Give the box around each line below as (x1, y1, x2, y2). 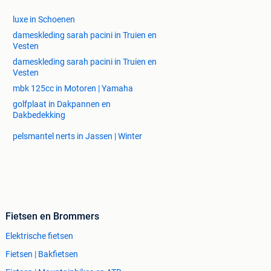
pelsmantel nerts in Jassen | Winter (13, 131, 142, 141)
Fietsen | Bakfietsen (5, 249, 78, 259)
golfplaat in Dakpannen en (13, 99, 111, 109)
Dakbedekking (13, 109, 65, 120)
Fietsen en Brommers (5, 210, 99, 222)
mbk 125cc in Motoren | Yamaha (13, 83, 133, 93)
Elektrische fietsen (5, 230, 73, 241)
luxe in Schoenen (13, 14, 75, 24)
